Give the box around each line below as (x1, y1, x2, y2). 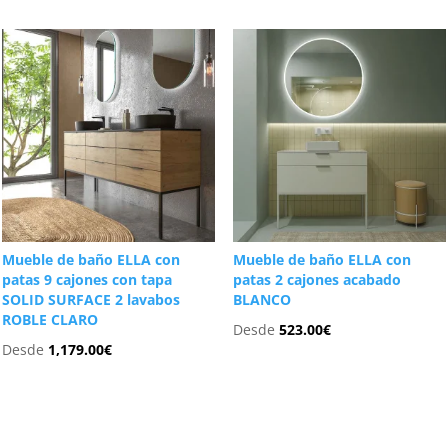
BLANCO (232, 289, 291, 309)
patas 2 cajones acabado (232, 269, 401, 289)
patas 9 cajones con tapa (2, 269, 173, 289)
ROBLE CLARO (2, 309, 99, 329)
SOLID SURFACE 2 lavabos (2, 289, 181, 309)
